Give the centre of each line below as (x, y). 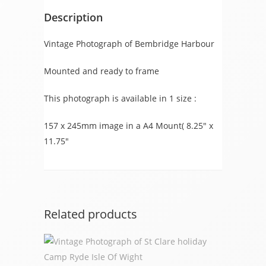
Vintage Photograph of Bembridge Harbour (129, 44)
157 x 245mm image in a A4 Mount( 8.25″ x (129, 126)
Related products (91, 214)
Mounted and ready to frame (102, 71)
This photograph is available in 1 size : (120, 98)
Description (73, 17)
